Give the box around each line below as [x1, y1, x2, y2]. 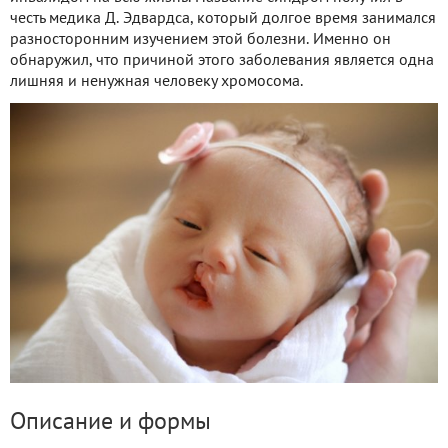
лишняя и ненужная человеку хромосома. [10, 74, 303, 89]
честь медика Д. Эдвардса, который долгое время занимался [10, 11, 436, 26]
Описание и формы [10, 411, 211, 434]
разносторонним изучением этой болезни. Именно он [10, 32, 391, 47]
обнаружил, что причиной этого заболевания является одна [10, 53, 434, 68]
